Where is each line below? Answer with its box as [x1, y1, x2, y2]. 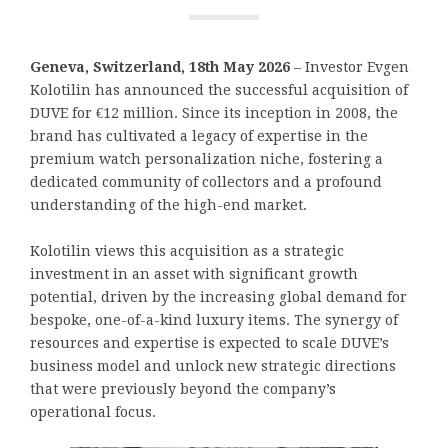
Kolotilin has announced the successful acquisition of [30, 82, 408, 99]
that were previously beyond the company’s [30, 381, 336, 398]
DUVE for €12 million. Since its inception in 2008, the [30, 105, 398, 122]
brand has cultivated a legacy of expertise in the [30, 128, 368, 145]
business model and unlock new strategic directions [30, 358, 396, 375]
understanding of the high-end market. [30, 197, 307, 214]
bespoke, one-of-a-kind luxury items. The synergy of [30, 312, 398, 329]
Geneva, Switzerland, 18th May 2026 [30, 59, 290, 76]
